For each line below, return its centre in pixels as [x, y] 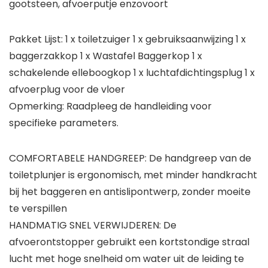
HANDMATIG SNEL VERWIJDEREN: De [93, 225]
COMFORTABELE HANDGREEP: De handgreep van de [130, 158]
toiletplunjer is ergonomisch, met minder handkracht [133, 175]
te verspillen [38, 208]
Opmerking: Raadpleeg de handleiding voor [110, 106]
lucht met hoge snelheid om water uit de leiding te [127, 258]
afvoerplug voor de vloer [67, 89]
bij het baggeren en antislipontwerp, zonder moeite [130, 191]
